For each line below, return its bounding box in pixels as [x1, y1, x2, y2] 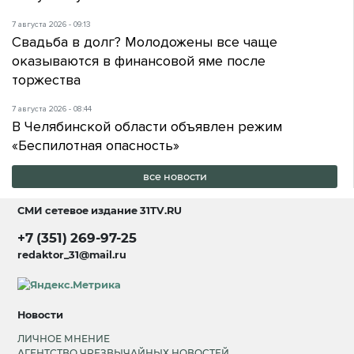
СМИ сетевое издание [17, 205, 141, 217]
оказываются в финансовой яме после [12, 51, 265, 70]
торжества [12, 70, 81, 88]
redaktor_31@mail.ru [17, 249, 127, 262]
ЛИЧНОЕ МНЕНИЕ [17, 333, 111, 345]
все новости [142, 171, 207, 183]
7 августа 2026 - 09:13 [12, 19, 91, 29]
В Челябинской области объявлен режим [12, 117, 282, 135]
